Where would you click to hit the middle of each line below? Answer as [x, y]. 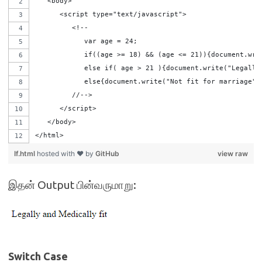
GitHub [107, 154]
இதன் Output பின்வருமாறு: [72, 185]
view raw [233, 154]
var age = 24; [86, 41]
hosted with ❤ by [66, 154]
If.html [25, 154]
